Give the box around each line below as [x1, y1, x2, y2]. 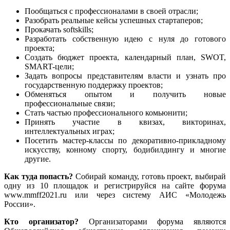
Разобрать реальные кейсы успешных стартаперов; [25, 16, 203, 25]
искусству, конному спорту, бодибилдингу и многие [25, 145, 226, 155]
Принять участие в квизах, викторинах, [25, 118, 226, 127]
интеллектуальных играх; [25, 127, 114, 136]
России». [4, 200, 35, 209]
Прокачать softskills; [25, 25, 93, 34]
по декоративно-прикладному [113, 136, 226, 145]
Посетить [25, 136, 63, 145]
